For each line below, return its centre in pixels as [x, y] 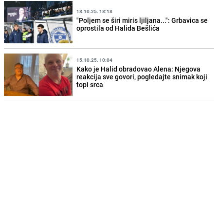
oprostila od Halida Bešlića [118, 28]
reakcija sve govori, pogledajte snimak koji [142, 77]
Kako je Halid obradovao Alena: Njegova [139, 69]
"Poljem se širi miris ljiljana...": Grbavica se [142, 20]
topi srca [90, 85]
